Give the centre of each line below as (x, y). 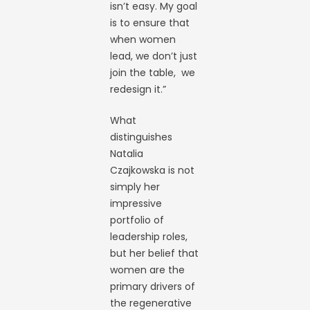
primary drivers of (153, 286)
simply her (135, 187)
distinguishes (142, 137)
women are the (148, 270)
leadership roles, (149, 237)
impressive (136, 203)
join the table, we (153, 73)
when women (143, 39)
